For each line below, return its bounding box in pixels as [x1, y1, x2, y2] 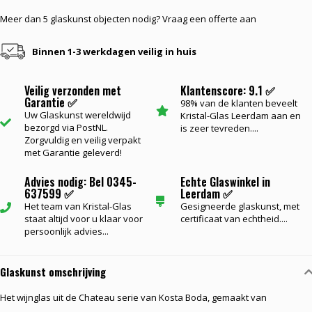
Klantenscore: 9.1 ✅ [180, 82, 275, 99]
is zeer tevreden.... [180, 122, 258, 134]
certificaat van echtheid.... [180, 212, 288, 225]
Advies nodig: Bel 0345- [24, 173, 136, 190]
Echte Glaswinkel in [180, 173, 270, 190]
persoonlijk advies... [24, 225, 109, 237]
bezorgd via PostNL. [24, 121, 108, 134]
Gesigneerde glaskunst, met [180, 200, 299, 212]
